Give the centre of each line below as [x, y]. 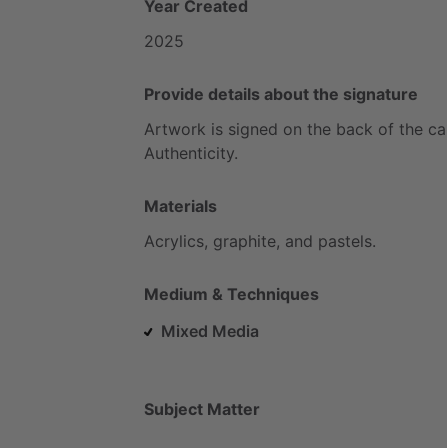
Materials [180, 205]
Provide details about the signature [281, 93]
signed [253, 128]
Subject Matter [202, 408]
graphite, [246, 240]
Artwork [175, 128]
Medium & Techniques [231, 293]
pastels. [347, 240]
